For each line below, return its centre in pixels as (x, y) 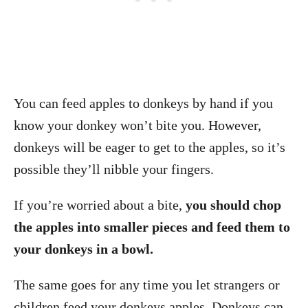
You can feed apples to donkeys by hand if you (143, 103)
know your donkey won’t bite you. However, (137, 125)
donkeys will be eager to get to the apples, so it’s (150, 147)
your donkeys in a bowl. (84, 249)
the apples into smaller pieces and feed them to (152, 227)
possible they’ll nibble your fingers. (114, 169)
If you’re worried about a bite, (98, 205)
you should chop (232, 205)
